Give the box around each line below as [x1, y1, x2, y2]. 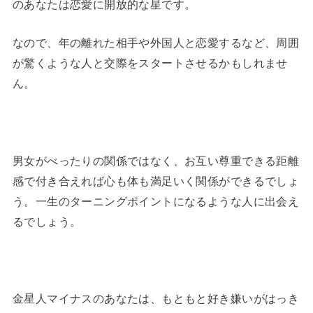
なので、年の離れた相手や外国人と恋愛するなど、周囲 [12, 36, 300, 50]
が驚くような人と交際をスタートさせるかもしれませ [12, 57, 288, 70]
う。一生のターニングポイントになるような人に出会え [12, 194, 300, 208]
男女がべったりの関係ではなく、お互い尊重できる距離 [12, 154, 300, 167]
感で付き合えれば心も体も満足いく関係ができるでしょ [12, 174, 300, 187]
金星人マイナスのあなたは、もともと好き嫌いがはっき [12, 292, 300, 305]
